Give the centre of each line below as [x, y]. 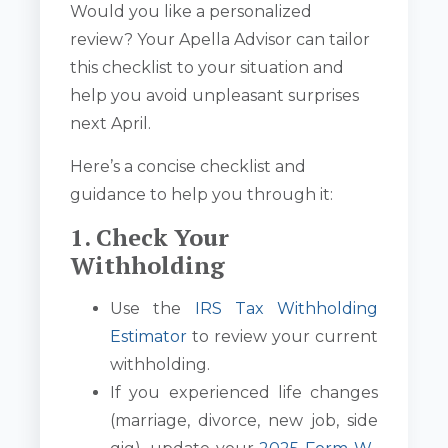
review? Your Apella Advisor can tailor [220, 40]
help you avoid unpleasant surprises [215, 96]
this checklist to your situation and [207, 68]
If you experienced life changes [244, 393]
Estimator [149, 337]
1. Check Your [150, 237]
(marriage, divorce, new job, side [244, 421]
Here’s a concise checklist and [188, 166]
